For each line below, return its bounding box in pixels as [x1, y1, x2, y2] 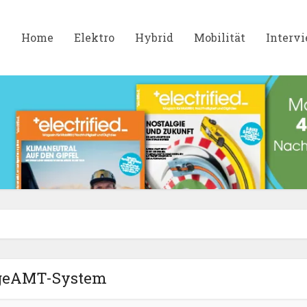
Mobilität [194, 30, 245, 45]
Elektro [74, 30, 114, 45]
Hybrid [135, 30, 173, 45]
